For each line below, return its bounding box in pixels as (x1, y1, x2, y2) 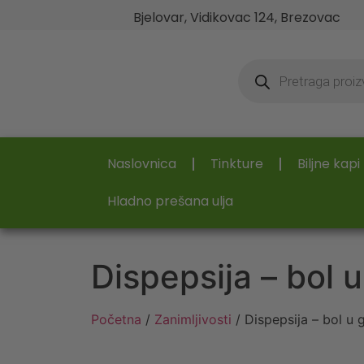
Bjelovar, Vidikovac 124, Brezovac (132, 8, 340, 27)
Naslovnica (107, 154, 176, 174)
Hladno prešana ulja (107, 192, 233, 211)
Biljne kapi (297, 154, 360, 174)
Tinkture (210, 154, 263, 174)
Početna (91, 311, 141, 328)
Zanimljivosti (154, 311, 232, 328)
